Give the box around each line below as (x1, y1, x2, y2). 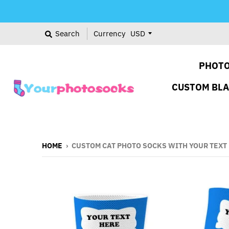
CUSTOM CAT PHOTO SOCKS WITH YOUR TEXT (72, 141, 227, 150)
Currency (94, 29, 125, 38)
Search (55, 29, 80, 38)
